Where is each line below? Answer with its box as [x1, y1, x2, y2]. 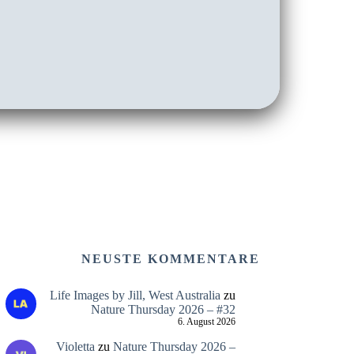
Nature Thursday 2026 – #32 [90, 303, 235, 317]
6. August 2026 [177, 317, 235, 328]
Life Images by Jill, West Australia [49, 288, 220, 303]
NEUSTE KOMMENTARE [81, 251, 260, 265]
